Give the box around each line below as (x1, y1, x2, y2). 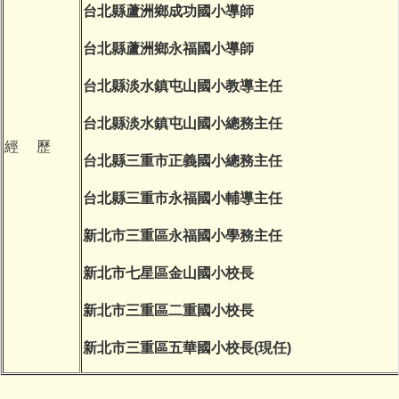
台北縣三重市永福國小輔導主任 (83, 190, 282, 206)
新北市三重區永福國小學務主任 (83, 227, 282, 243)
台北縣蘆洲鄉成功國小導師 (83, 3, 254, 19)
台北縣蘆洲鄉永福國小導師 (83, 40, 254, 56)
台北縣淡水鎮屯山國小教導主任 (83, 77, 282, 94)
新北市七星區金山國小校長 (83, 265, 254, 281)
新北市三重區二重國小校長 (83, 302, 254, 318)
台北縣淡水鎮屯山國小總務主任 (83, 115, 282, 131)
